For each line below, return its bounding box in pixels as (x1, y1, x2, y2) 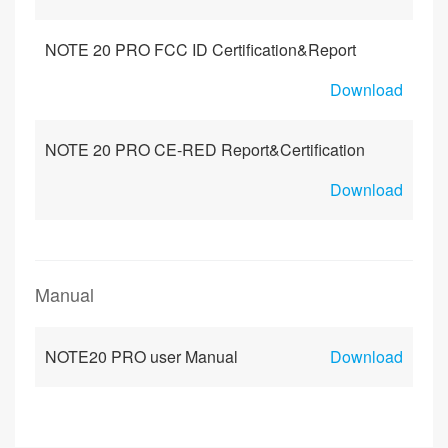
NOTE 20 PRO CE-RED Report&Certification (45, 138, 365, 161)
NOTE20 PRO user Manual (45, 345, 238, 368)
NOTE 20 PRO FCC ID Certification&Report (45, 38, 356, 61)
